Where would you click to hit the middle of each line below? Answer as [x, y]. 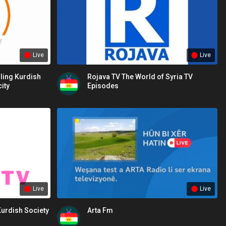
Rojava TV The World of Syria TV [140, 77]
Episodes [103, 86]
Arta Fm [100, 211]
